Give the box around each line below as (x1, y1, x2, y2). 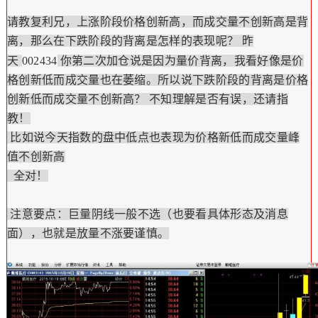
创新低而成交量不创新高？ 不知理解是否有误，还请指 (6, 93, 288, 105)
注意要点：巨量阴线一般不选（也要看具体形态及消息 (6, 208, 288, 220)
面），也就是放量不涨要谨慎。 (6, 227, 170, 239)
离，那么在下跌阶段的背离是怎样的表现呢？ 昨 (6, 35, 253, 47)
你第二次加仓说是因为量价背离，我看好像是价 (57, 55, 304, 67)
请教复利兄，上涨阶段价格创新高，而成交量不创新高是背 (6, 16, 309, 28)
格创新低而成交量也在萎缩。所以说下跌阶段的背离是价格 (6, 74, 309, 86)
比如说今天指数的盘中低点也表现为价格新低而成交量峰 (6, 131, 300, 143)
